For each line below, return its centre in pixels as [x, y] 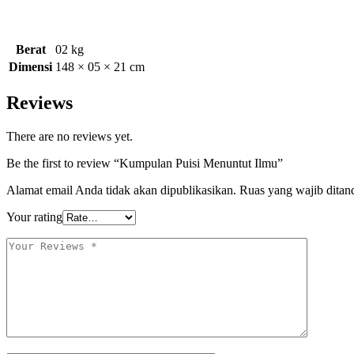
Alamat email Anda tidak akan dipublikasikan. [121, 190]
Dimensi [30, 67]
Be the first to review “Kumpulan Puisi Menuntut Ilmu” [145, 163]
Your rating [34, 217]
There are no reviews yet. [70, 136]
